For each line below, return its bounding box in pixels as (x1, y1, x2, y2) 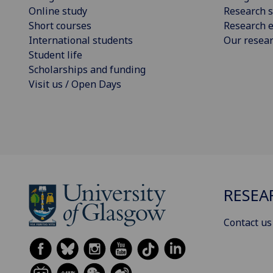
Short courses (29, 18, 91, 32)
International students (29, 33, 133, 47)
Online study (29, 4, 87, 18)
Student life (29, 48, 82, 62)
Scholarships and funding (29, 62, 146, 76)
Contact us (224, 216, 272, 230)
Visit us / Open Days (29, 77, 121, 91)
